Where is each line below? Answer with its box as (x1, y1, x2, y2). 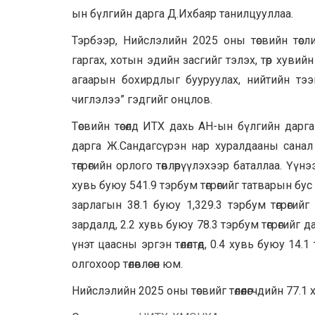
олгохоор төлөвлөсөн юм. (72, 257, 183, 271)
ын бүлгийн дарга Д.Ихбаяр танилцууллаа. (72, 7, 293, 21)
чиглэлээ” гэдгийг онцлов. (72, 93, 212, 107)
